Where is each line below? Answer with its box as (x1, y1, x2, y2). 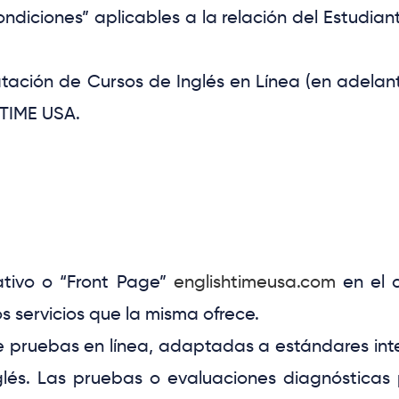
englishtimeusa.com (173, 271, 336, 293)
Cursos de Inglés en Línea (86, 70, 300, 93)
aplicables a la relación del (89, 6, 324, 28)
